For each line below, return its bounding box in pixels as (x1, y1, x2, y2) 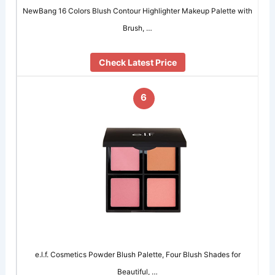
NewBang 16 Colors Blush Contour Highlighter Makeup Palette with (23, 6, 253, 15)
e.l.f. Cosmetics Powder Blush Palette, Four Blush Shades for (34, 249, 241, 259)
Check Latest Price (98, 56, 177, 68)
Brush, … (123, 23, 153, 33)
